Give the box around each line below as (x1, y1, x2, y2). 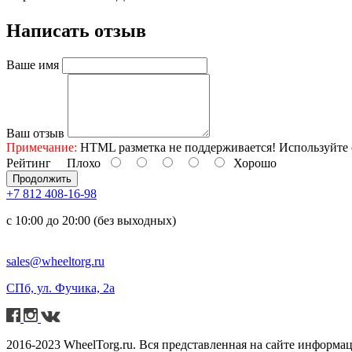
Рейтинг (6, 156, 51, 170)
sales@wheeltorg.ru (6, 254, 104, 268)
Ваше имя (6, 57, 59, 71)
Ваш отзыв (6, 126, 64, 140)
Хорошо (227, 156, 277, 170)
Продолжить (13, 172, 71, 185)
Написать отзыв (6, 20, 146, 41)
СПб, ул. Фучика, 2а (6, 280, 115, 295)
